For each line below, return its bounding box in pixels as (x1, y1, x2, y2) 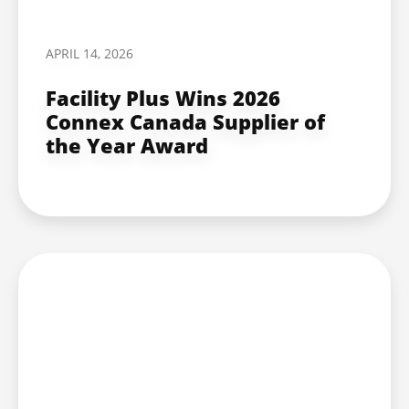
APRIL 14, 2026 (46, 44, 133, 62)
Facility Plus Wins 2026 (46, 83, 280, 111)
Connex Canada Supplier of (46, 107, 325, 135)
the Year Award (46, 131, 208, 159)
